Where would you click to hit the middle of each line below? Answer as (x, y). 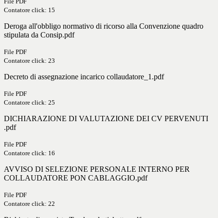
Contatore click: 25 (29, 103)
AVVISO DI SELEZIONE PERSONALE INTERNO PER (97, 169)
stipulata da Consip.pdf (39, 35)
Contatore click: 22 (29, 204)
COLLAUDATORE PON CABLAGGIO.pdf (76, 178)
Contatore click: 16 (29, 153)
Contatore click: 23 (29, 61)
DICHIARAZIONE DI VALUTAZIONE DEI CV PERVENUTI (106, 119)
